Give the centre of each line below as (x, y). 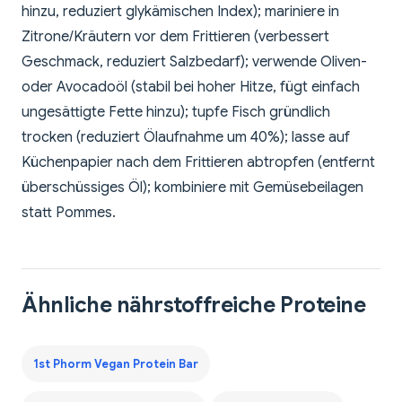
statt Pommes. (69, 213)
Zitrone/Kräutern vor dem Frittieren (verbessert (175, 37)
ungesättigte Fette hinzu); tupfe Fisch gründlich (176, 113)
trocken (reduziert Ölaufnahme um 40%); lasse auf (186, 138)
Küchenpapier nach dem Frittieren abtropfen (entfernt (198, 163)
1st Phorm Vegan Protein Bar (115, 364)
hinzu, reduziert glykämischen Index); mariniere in (180, 12)
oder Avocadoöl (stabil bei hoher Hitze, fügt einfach (191, 87)
